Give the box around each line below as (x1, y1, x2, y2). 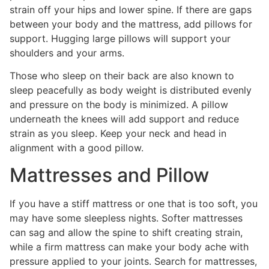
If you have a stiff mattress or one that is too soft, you (10, 197, 258, 210)
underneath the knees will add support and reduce (10, 113, 239, 125)
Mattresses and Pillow (10, 163, 209, 187)
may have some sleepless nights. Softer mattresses (10, 211, 243, 224)
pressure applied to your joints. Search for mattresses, (10, 255, 257, 267)
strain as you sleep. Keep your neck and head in (10, 127, 226, 140)
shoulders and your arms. (10, 46, 124, 59)
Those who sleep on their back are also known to (10, 70, 234, 82)
